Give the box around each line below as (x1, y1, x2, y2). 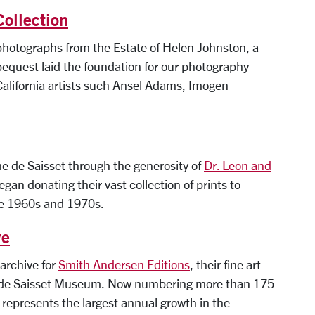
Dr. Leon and (204, 157, 271, 172)
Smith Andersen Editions (58, 257, 190, 271)
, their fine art (190, 257, 261, 271)
